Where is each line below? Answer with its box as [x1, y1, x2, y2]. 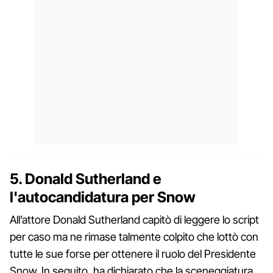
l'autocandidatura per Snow [10, 188, 196, 207]
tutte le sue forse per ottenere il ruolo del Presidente [10, 247, 256, 261]
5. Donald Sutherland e [10, 170, 161, 188]
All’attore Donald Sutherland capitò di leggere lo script [10, 213, 259, 227]
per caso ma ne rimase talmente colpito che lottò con [10, 230, 258, 244]
